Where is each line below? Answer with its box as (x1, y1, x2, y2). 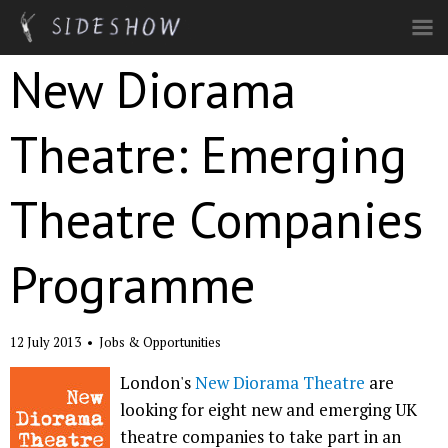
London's (120, 371, 195, 394)
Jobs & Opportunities (99, 333, 221, 351)
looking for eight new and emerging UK (120, 398, 417, 421)
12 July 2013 (10, 333, 84, 351)
